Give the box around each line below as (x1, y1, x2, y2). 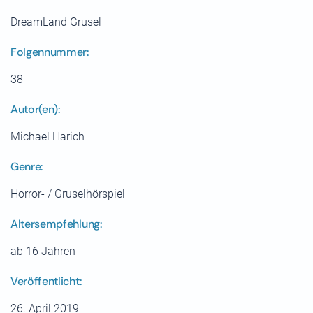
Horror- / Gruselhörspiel (10, 187, 125, 201)
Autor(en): (10, 102, 60, 117)
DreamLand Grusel (10, 15, 101, 29)
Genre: (10, 159, 43, 175)
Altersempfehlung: (10, 217, 102, 232)
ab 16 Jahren (10, 245, 75, 259)
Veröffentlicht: (10, 274, 82, 289)
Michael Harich (10, 130, 85, 144)
